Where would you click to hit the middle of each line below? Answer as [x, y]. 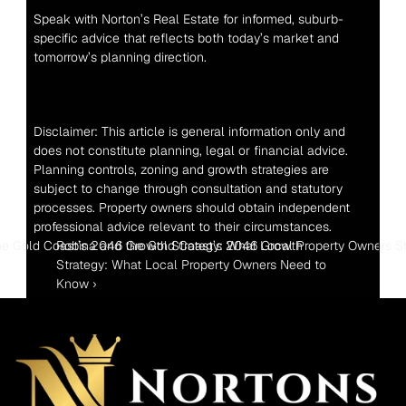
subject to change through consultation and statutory [188, 188]
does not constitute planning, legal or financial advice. [190, 150]
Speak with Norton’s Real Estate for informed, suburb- [188, 19]
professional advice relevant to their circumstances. [182, 227]
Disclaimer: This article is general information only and [189, 131]
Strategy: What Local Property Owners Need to [191, 265]
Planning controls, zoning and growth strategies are [181, 169]
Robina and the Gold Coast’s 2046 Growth [179, 246]
